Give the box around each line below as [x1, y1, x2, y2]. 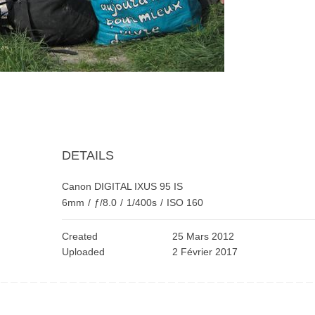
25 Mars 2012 [172, 231, 235, 243]
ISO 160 [166, 197, 203, 209]
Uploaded [61, 246, 105, 258]
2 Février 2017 [172, 246, 238, 258]
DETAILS [61, 148, 114, 163]
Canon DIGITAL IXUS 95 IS [61, 181, 183, 193]
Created [61, 231, 98, 243]
